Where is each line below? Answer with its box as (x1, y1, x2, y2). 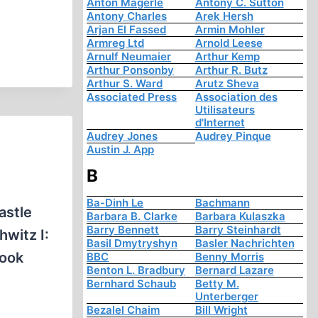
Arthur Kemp (194, 50, 260, 64)
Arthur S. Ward (87, 77, 163, 91)
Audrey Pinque (194, 129, 271, 143)
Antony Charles (87, 9, 168, 23)
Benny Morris (194, 250, 264, 264)
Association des (194, 90, 278, 104)
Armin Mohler (194, 23, 265, 37)
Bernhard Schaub (87, 277, 177, 291)
